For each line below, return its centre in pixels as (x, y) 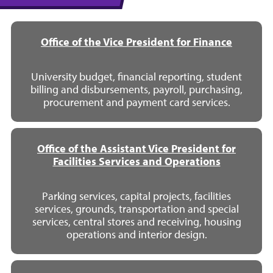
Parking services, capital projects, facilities (136, 196)
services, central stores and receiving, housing (136, 221)
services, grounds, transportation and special (136, 208)
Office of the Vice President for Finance (136, 41)
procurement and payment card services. (136, 102)
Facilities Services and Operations (136, 161)
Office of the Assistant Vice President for (136, 148)
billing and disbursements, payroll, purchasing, (136, 89)
